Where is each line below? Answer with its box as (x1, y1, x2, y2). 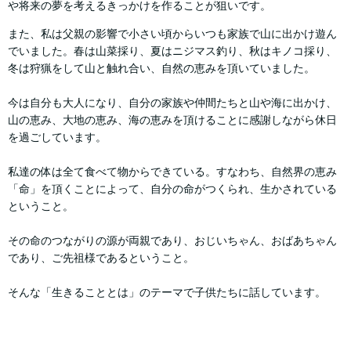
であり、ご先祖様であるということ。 (8, 251, 194, 264)
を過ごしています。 (8, 130, 107, 143)
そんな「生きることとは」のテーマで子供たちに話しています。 (8, 285, 326, 299)
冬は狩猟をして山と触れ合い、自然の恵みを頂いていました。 (8, 61, 315, 74)
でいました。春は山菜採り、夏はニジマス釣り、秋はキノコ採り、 (8, 44, 337, 57)
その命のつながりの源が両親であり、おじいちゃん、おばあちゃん (8, 233, 337, 247)
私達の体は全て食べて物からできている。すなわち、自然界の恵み (8, 165, 337, 178)
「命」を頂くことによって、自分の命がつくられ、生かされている (8, 182, 337, 195)
